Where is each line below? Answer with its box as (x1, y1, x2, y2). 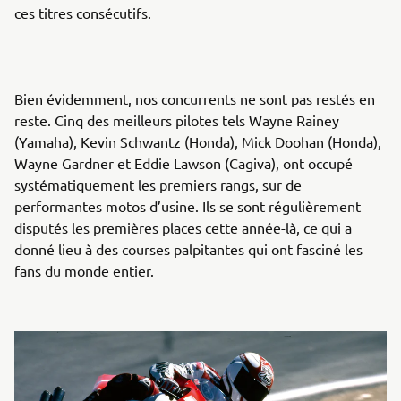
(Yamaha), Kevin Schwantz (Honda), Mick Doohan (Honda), (14, 132, 381, 150)
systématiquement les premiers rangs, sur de (14, 175, 302, 193)
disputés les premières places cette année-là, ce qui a (14, 218, 352, 236)
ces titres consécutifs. (14, 3, 151, 21)
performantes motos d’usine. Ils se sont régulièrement (14, 196, 361, 215)
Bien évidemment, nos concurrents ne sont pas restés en (14, 89, 375, 107)
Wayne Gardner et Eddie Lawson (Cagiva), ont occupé (14, 153, 353, 172)
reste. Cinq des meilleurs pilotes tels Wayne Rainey (14, 110, 339, 129)
